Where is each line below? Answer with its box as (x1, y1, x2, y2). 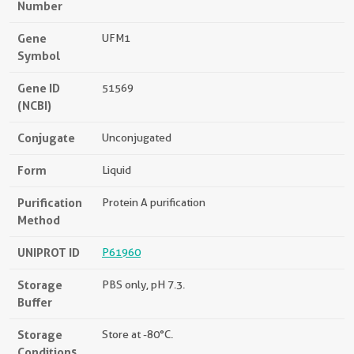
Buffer (17, 295, 52, 310)
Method (17, 213, 60, 228)
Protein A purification (102, 196, 205, 209)
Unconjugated (102, 131, 171, 144)
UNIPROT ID (17, 245, 80, 260)
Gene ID (17, 81, 60, 96)
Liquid (102, 164, 131, 176)
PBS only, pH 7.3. (102, 278, 185, 291)
